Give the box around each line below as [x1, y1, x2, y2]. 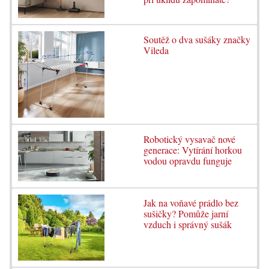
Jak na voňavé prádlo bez [144, 196, 238, 210]
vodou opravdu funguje [144, 154, 232, 168]
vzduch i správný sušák [144, 218, 232, 231]
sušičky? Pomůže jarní [144, 207, 228, 220]
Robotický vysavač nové [144, 133, 235, 146]
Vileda [144, 44, 169, 56]
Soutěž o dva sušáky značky [144, 33, 250, 46]
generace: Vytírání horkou [144, 144, 242, 157]
